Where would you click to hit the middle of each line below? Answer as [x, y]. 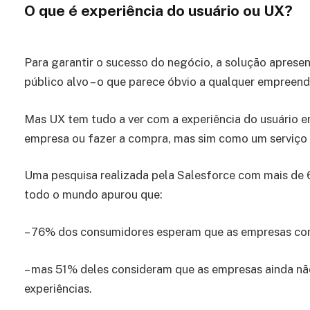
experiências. [58, 288]
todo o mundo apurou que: [93, 195]
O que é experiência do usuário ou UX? [158, 11]
